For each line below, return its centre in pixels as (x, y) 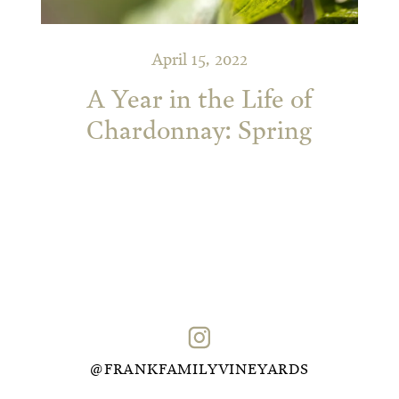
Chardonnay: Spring (199, 131)
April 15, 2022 (199, 60)
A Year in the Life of (199, 100)
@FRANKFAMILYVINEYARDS (199, 370)
